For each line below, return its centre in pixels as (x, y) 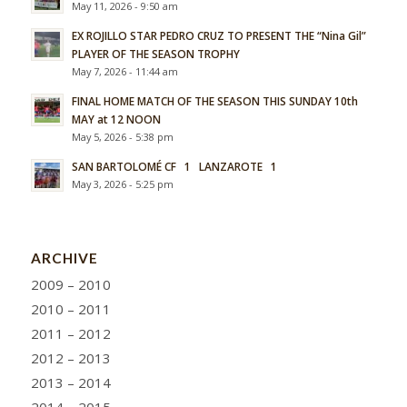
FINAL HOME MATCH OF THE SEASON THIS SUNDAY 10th (214, 100)
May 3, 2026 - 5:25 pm (122, 184)
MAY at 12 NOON (116, 119)
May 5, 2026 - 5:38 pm (122, 136)
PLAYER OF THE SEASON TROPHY (155, 53)
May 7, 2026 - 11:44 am (124, 71)
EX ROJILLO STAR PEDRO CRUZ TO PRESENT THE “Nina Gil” (218, 35)
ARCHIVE (64, 258)
